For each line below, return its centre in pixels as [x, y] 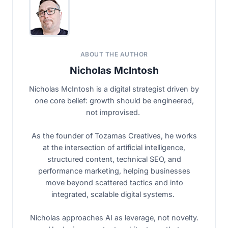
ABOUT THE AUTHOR [114, 54]
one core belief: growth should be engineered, [114, 100]
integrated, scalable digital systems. [114, 194]
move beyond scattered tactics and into [114, 182]
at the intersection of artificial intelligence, [114, 147]
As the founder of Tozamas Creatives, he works [114, 135]
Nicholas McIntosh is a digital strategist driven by [114, 89]
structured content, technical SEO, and [114, 159]
